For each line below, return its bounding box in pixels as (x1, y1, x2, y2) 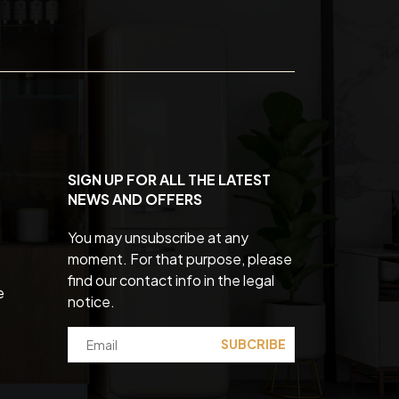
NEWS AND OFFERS (68, 189, 202, 208)
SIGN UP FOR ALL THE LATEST (68, 169, 271, 189)
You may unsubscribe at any (68, 227, 248, 247)
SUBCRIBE (221, 336, 286, 353)
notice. (68, 291, 115, 311)
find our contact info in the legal (68, 270, 274, 289)
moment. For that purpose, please (68, 248, 292, 268)
